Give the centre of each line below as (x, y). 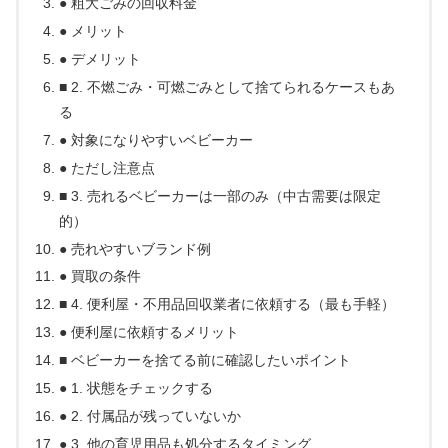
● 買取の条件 (100, 276)
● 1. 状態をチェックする (136, 387)
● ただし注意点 (107, 167)
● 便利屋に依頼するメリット (149, 332)
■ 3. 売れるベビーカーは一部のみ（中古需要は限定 (220, 195)
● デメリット (100, 59)
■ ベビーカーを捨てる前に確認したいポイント (205, 360)
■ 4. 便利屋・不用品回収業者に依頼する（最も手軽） (227, 304)
